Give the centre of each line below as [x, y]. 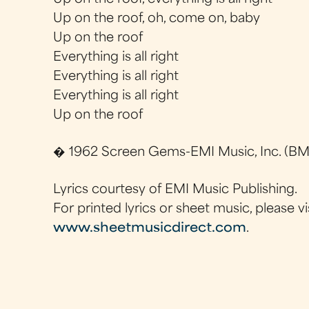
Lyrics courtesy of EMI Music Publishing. [176, 190]
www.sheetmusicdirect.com [150, 229]
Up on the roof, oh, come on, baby [157, 19]
